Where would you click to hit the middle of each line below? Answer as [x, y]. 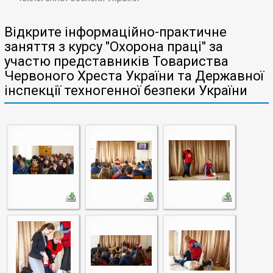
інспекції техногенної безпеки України [126, 90]
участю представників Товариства [116, 61]
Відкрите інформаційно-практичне [115, 32]
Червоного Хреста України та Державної [134, 76]
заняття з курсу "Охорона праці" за [114, 47]
